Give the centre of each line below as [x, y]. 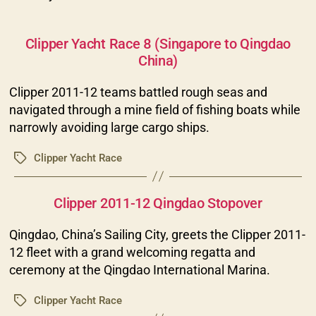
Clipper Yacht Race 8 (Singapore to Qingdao [158, 43]
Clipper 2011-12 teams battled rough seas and [138, 92]
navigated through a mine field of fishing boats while [154, 109]
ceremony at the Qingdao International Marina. [139, 269]
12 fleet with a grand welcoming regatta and [132, 252]
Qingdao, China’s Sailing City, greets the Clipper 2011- [157, 234]
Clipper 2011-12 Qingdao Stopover [158, 203]
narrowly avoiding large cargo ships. [109, 127]
